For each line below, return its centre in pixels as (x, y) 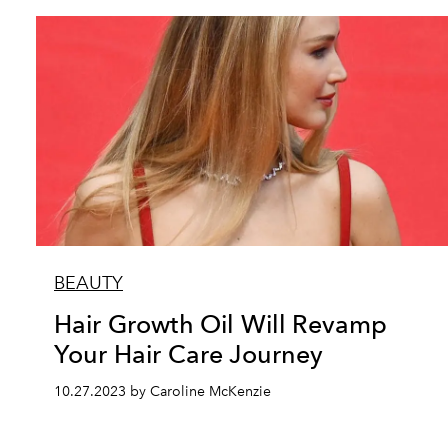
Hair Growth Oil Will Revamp (221, 324)
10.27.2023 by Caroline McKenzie (162, 391)
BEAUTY (88, 283)
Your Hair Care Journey (189, 354)
